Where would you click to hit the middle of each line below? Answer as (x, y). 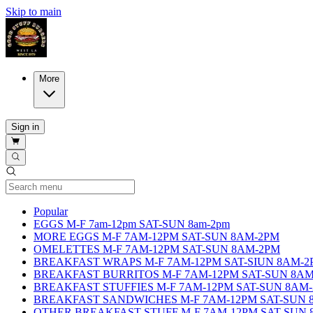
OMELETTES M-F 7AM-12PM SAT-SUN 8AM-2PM (157, 249)
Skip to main (34, 12)
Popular (51, 211)
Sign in (25, 127)
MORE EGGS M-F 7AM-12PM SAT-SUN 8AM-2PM (156, 236)
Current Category (105, 210)
